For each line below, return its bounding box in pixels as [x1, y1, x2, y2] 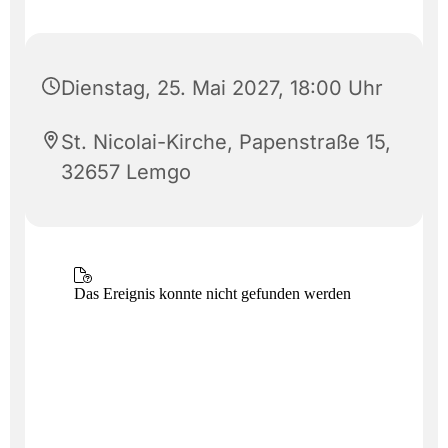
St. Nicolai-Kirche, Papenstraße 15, [61, 129, 391, 154]
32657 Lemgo [61, 159, 191, 184]
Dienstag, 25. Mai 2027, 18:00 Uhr [61, 75, 383, 100]
